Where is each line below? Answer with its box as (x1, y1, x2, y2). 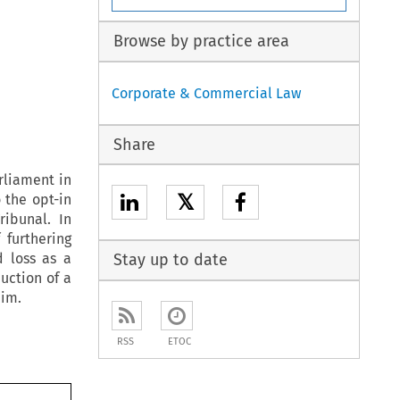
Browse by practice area (112, 31, 289, 52)
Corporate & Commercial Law (112, 84, 302, 102)
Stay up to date (112, 250, 228, 271)
